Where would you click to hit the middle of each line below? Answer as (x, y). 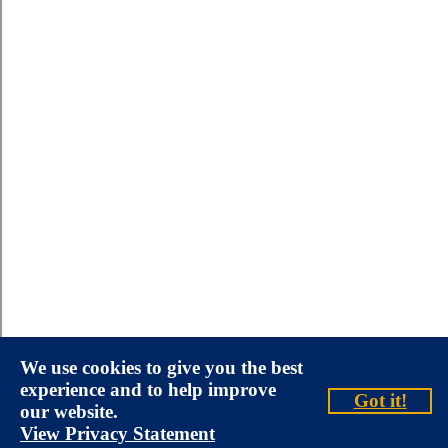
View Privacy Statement (117, 433)
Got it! (380, 400)
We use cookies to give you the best (161, 367)
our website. (69, 411)
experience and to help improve (148, 389)
